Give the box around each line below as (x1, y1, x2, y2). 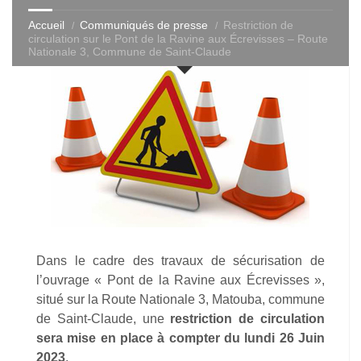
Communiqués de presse (80, 19, 208, 31)
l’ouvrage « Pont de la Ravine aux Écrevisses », (36, 273, 325, 287)
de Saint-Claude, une (36, 312, 171, 326)
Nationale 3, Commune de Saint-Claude (28, 45, 231, 58)
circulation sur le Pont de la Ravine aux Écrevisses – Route (28, 32, 328, 45)
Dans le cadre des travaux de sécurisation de (36, 254, 325, 268)
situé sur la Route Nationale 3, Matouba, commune (36, 293, 325, 306)
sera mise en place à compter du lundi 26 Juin (36, 331, 325, 345)
